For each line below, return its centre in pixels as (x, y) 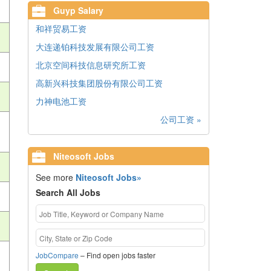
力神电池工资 (61, 101)
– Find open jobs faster (117, 255)
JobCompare (57, 255)
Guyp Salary (77, 10)
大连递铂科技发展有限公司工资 (95, 47)
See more (55, 177)
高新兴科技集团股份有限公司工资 (99, 83)
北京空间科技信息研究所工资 (91, 65)
